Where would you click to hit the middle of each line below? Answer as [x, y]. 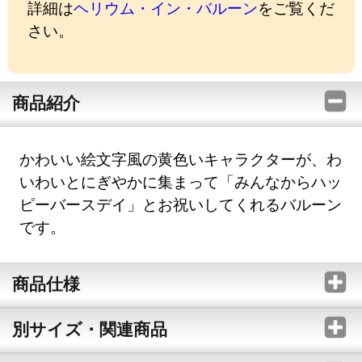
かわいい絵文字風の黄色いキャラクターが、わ [181, 158]
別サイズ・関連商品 [89, 328]
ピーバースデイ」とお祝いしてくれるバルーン [181, 204]
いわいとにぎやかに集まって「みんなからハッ [181, 181]
